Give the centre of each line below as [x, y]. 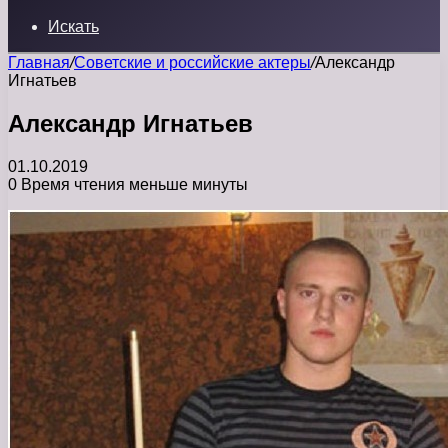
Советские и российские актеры [192, 62]
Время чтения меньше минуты [132, 184]
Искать [73, 26]
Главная [39, 62]
